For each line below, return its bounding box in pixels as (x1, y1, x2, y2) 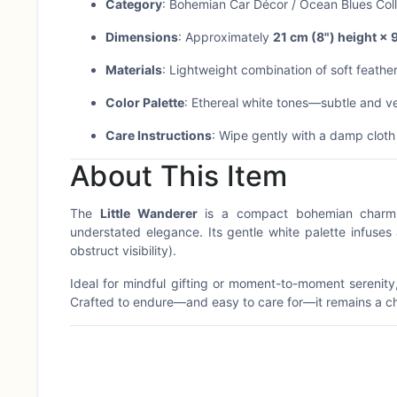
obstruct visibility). (70, 242, 176, 258)
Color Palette (105, 94, 184, 110)
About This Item (70, 158, 288, 193)
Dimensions (105, 28, 178, 44)
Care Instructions (105, 127, 212, 143)
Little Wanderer (99, 205, 198, 221)
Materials (105, 61, 162, 77)
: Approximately (178, 28, 273, 44)
